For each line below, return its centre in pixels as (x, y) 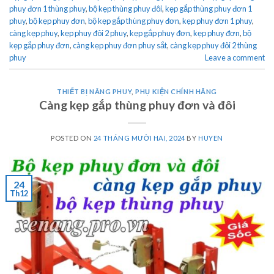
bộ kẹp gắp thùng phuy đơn (134, 20)
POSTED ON (72, 138)
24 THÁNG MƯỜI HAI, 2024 (139, 138)
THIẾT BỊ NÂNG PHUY (94, 91)
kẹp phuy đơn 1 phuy (217, 20)
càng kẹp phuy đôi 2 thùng (213, 45)
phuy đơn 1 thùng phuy (47, 8)
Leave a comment (235, 57)
